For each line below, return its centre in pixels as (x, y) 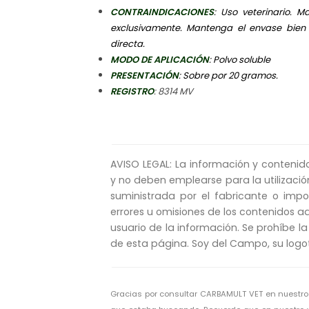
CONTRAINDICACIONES (162, 12)
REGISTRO (132, 91)
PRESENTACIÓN (144, 75)
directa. (128, 43)
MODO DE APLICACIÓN (160, 59)
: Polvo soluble (240, 59)
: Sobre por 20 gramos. (228, 75)
